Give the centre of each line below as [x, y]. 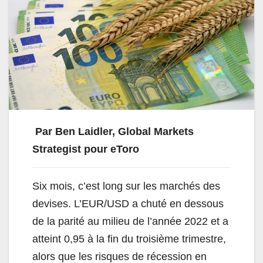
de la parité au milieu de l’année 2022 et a [130, 222]
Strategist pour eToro [86, 149]
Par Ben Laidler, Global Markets [113, 132]
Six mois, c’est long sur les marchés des [126, 186]
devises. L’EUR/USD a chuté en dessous [128, 204]
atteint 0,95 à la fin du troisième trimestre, [129, 239]
